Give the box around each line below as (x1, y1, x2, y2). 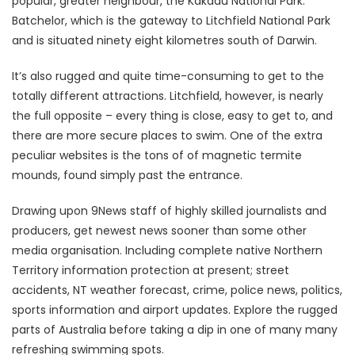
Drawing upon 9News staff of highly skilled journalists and (12, 202, 326, 219)
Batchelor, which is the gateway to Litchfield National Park (12, 12, 330, 29)
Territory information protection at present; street (12, 261, 289, 278)
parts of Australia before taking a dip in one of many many (12, 321, 338, 338)
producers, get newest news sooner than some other (12, 222, 307, 239)
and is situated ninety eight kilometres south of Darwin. (12, 32, 317, 48)
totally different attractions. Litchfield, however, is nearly (12, 87, 323, 104)
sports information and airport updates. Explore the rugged (12, 301, 338, 318)
